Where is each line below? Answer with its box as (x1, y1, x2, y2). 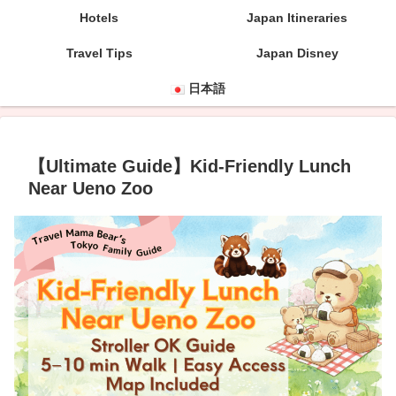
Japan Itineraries (247, 11, 347, 25)
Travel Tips (65, 46, 133, 60)
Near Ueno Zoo (28, 179, 153, 198)
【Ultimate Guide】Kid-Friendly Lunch (28, 156, 351, 176)
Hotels (80, 11, 118, 25)
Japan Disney (255, 46, 339, 60)
